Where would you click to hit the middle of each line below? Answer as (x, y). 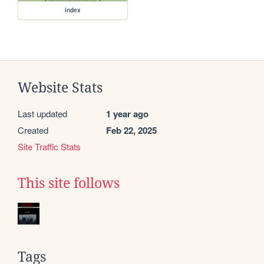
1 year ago (127, 113)
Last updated (42, 113)
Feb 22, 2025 (131, 130)
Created (33, 130)
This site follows (69, 183)
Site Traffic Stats (49, 146)
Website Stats (60, 88)
